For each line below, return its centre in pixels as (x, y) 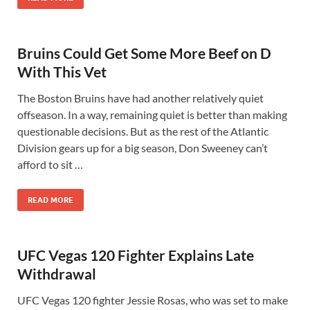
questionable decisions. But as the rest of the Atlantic (143, 131)
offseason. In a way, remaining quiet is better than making (152, 115)
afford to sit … (50, 164)
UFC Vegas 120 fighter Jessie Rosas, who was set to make (153, 300)
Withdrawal (57, 274)
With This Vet (62, 72)
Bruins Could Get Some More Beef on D (144, 53)
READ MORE (51, 200)
